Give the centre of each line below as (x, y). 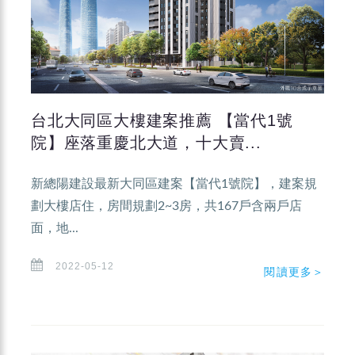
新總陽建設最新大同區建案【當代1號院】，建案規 (174, 183)
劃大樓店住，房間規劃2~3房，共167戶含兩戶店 (166, 206)
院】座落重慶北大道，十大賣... (146, 142)
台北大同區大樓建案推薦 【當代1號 (162, 120)
